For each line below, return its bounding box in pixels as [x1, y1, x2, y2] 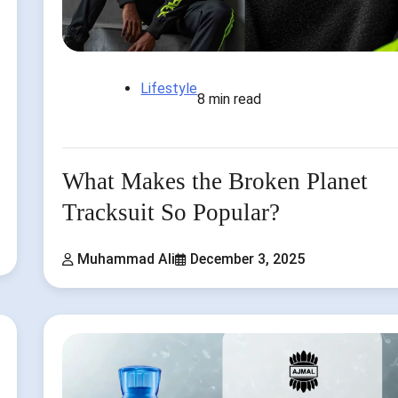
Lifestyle [140, 80, 198, 98]
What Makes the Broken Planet [62, 168, 369, 195]
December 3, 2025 [190, 250, 306, 267]
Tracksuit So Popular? [62, 199, 281, 227]
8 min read [197, 91, 262, 108]
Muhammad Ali [77, 250, 176, 267]
